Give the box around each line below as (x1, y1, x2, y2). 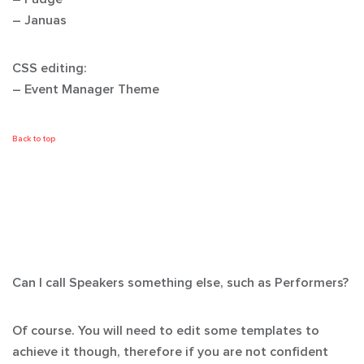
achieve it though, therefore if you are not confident (12, 345, 328, 358)
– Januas (12, 14, 67, 27)
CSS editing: (12, 62, 86, 75)
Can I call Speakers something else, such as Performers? (12, 276, 349, 289)
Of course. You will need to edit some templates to (12, 324, 319, 337)
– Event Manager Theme (12, 83, 159, 96)
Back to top (12, 135, 55, 143)
